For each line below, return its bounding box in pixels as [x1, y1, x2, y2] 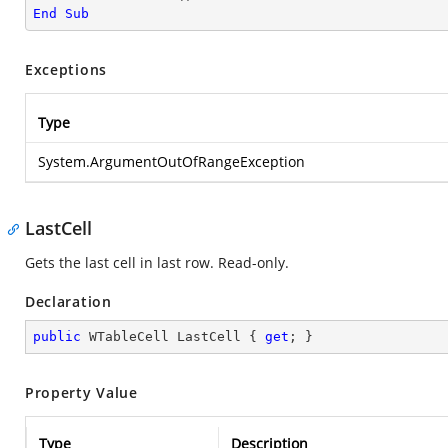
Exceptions [25, 60, 107, 79]
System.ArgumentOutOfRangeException [38, 152, 305, 171]
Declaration [25, 292, 112, 311]
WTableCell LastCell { [81, 329, 265, 344]
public [33, 329, 81, 344]
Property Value [25, 383, 138, 402]
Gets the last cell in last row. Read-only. [25, 253, 289, 272]
